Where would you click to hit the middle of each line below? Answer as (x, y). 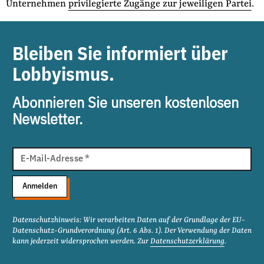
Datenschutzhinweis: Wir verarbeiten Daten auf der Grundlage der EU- (128, 220)
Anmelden (39, 187)
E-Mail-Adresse (52, 159)
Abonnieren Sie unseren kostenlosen (125, 104)
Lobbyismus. (63, 75)
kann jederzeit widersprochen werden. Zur (81, 242)
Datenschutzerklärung (187, 242)
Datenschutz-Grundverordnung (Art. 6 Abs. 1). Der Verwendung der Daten (132, 231)
